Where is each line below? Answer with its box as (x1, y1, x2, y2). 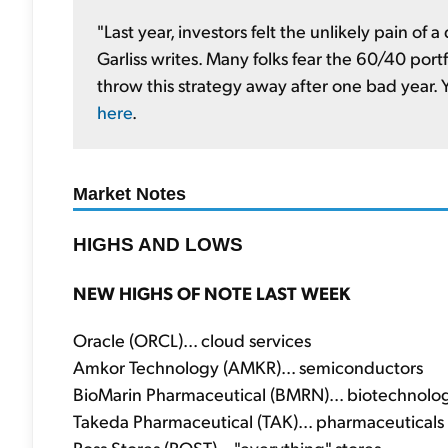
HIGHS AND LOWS (73, 233, 243, 255)
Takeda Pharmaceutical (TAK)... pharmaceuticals (73, 408, 444, 432)
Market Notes (73, 183, 186, 204)
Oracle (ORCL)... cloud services (73, 327, 311, 351)
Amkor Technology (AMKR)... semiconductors (73, 354, 423, 378)
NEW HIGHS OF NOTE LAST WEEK (73, 280, 350, 304)
